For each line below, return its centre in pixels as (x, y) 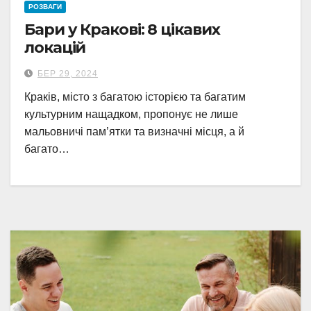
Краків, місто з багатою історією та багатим (135, 97)
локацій (57, 48)
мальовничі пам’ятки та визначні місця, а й (134, 132)
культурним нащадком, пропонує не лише (131, 114)
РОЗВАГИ (45, 7)
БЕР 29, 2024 (68, 74)
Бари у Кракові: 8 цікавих (122, 30)
